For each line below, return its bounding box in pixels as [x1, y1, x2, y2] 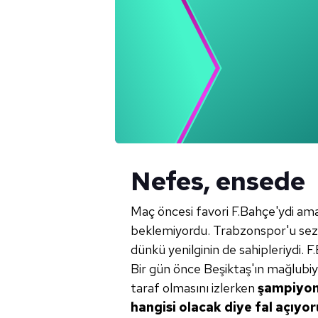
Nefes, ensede [131, 164, 305, 198]
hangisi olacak [131, 299, 221, 315]
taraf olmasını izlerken [131, 280, 258, 296]
